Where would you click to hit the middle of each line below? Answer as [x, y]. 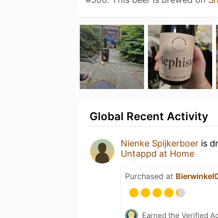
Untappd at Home [157, 153]
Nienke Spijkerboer [160, 143]
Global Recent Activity [149, 116]
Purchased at [150, 176]
